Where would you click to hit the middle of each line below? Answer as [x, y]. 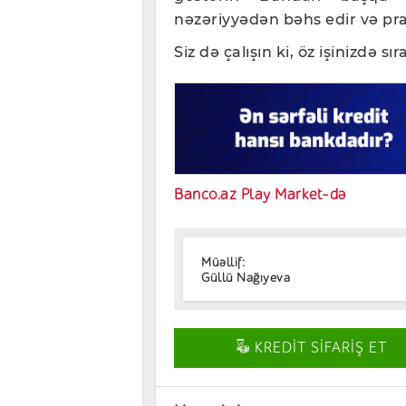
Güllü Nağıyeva [246, 278]
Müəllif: [223, 263]
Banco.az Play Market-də [260, 194]
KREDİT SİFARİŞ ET [319, 348]
